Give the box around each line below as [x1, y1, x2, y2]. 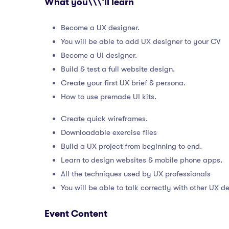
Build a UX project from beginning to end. [61, 142, 202, 151]
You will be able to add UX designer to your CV [61, 37, 220, 46]
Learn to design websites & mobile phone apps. [61, 155, 222, 165]
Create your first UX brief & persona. [61, 78, 186, 87]
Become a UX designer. [61, 23, 140, 32]
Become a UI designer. [61, 51, 137, 60]
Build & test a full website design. [61, 64, 175, 74]
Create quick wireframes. [61, 114, 148, 123]
